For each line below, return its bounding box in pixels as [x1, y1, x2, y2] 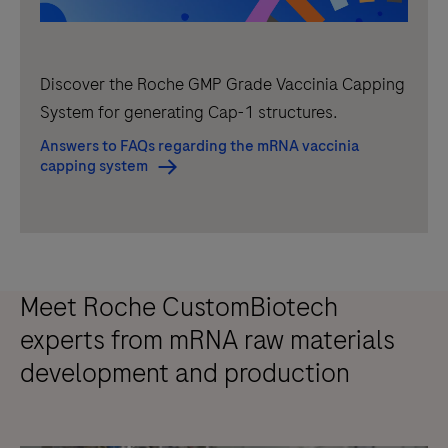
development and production [20, 354, 350, 393]
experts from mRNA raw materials [20, 321, 395, 360]
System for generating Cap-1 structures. [40, 100, 338, 125]
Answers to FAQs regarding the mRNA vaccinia [40, 135, 359, 158]
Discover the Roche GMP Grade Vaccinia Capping [40, 72, 405, 97]
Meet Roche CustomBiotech [20, 288, 338, 327]
